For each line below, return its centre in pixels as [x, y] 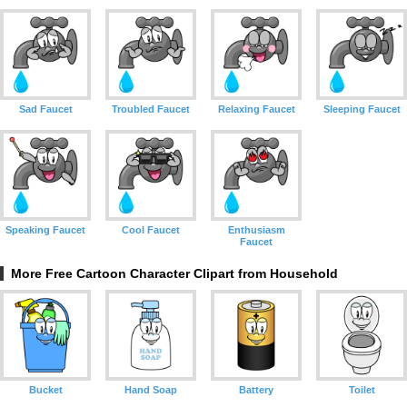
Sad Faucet [45, 109]
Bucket [45, 390]
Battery [256, 390]
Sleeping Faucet [362, 109]
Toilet [362, 390]
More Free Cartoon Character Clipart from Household [174, 273]
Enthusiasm [256, 230]
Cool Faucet [151, 230]
